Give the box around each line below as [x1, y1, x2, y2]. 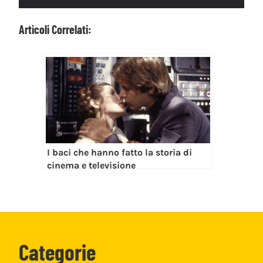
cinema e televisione [47, 160, 136, 171]
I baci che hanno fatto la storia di [47, 147, 192, 159]
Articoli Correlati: [19, 22, 92, 37]
